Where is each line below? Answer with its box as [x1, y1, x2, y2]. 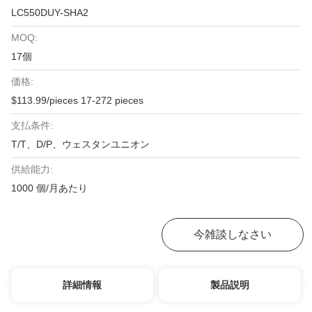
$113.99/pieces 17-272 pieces [11, 95, 143, 106]
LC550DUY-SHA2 [11, 7, 88, 18]
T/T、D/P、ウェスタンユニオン [11, 139, 150, 150]
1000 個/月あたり [11, 182, 88, 194]
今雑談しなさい [194, 228, 272, 240]
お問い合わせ [48, 228, 116, 240]
